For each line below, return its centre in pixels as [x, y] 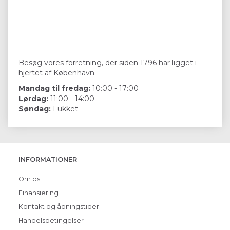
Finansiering [39, 193]
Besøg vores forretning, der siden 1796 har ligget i [108, 62]
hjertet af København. [57, 73]
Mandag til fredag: [54, 88]
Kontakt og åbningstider [59, 207]
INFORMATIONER [48, 160]
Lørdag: [33, 98]
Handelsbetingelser [51, 221]
